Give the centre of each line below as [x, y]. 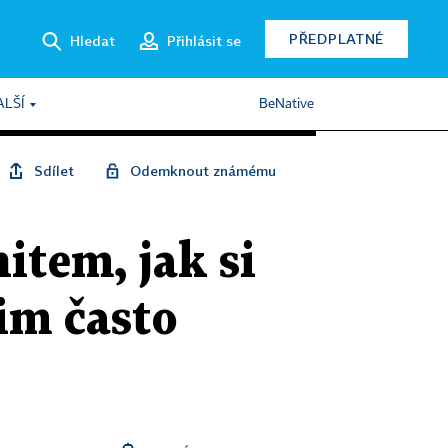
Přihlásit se [204, 40]
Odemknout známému [203, 170]
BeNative [286, 104]
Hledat [92, 40]
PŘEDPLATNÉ [336, 38]
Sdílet [54, 170]
